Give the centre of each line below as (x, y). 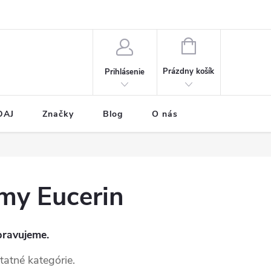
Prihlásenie (125, 72)
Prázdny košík (189, 71)
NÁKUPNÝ (214, 45)
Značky (58, 114)
